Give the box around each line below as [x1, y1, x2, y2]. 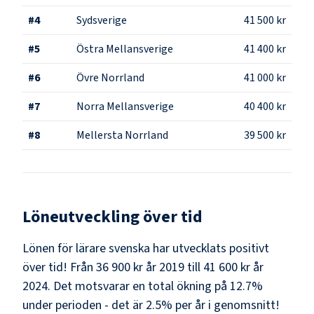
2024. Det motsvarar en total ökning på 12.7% [22, 277, 263, 295]
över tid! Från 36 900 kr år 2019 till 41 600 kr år [22, 258, 264, 276]
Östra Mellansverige [76, 41, 173, 57]
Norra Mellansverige [76, 98, 174, 114]
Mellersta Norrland [76, 127, 168, 143]
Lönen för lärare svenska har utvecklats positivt [22, 239, 269, 257]
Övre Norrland [76, 69, 144, 86]
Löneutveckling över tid [22, 204, 203, 229]
